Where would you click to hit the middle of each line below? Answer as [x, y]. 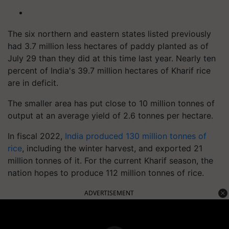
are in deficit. [33, 83]
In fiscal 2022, [36, 136]
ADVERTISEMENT [109, 193]
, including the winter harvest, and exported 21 [112, 148]
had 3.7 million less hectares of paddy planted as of [108, 46]
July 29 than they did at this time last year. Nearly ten [112, 58]
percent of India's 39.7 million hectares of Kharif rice [109, 71]
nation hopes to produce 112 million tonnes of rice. [106, 173]
